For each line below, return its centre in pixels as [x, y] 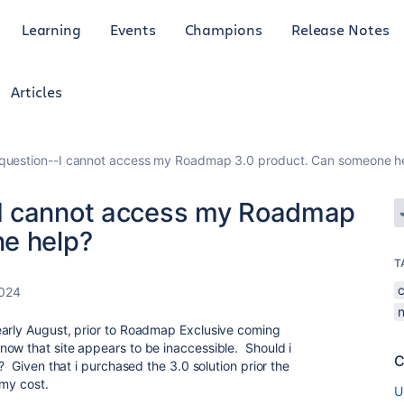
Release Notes [340, 29]
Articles [37, 92]
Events [133, 29]
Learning [51, 29]
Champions [223, 29]
